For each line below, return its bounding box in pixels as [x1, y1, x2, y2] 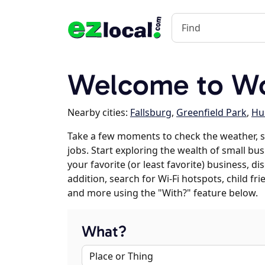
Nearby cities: [67, 106, 130, 119]
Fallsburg [130, 106, 172, 119]
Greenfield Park [176, 106, 247, 119]
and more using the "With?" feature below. [67, 186, 258, 199]
